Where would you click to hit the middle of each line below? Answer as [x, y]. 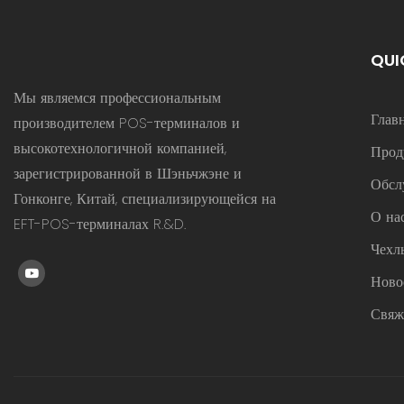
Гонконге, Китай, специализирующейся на [145, 198]
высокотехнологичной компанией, [120, 148]
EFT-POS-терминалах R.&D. [100, 224]
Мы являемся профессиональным [117, 97]
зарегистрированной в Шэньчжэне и [128, 173]
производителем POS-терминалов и [127, 123]
